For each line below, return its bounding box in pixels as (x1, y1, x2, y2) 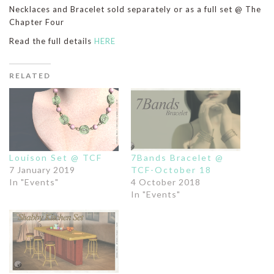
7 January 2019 (9, 165, 75, 176)
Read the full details (9, 35, 94, 46)
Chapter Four (9, 17, 64, 27)
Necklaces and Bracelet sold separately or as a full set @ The (9, 4, 261, 14)
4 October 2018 (131, 177, 201, 188)
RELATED (9, 70, 51, 80)
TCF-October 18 (131, 165, 212, 176)
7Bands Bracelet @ (131, 152, 224, 163)
